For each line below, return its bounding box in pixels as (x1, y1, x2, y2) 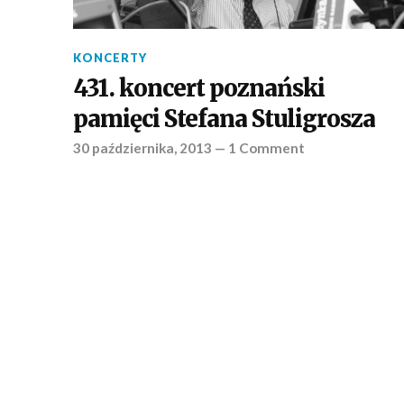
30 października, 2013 (72, 140, 212, 157)
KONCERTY (72, 50, 147, 66)
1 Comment (227, 140, 305, 157)
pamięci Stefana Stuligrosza (72, 105, 375, 134)
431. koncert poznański (72, 74, 325, 104)
